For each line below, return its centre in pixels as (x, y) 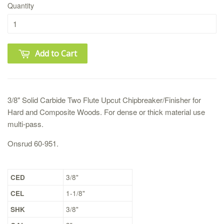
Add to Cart (56, 53)
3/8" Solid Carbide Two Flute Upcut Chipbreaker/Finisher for (104, 100)
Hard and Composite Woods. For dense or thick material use (106, 112)
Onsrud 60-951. (33, 143)
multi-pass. (25, 124)
